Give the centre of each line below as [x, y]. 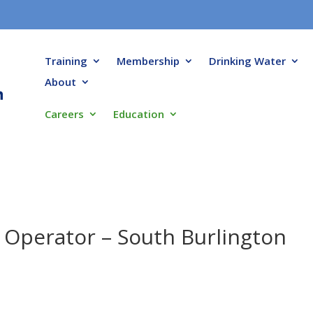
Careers [64, 114]
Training [66, 60]
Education [138, 114]
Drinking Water [247, 60]
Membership [148, 60]
